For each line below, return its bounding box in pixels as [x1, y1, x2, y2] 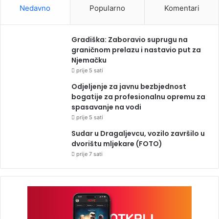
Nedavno [20, 3, 51, 13]
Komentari [164, 3, 199, 13]
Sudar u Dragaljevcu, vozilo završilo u [71, 128, 205, 138]
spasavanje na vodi [71, 102, 141, 112]
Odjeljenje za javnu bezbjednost [71, 81, 186, 91]
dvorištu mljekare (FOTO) [71, 138, 162, 149]
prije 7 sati [76, 150, 103, 157]
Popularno [89, 3, 125, 13]
